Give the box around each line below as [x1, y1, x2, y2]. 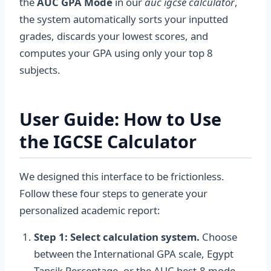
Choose [200, 230, 237, 244]
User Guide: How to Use [19, 107, 221, 131]
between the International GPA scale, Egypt [34, 247, 233, 261]
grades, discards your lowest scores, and [19, 29, 208, 43]
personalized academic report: [19, 203, 160, 217]
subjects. [19, 63, 60, 77]
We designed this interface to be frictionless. [19, 169, 224, 183]
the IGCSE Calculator [19, 129, 197, 153]
